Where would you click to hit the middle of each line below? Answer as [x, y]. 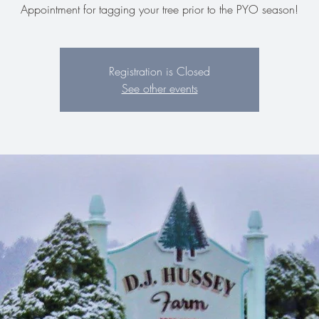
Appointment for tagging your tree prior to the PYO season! [159, 9]
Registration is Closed [159, 71]
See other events [159, 88]
